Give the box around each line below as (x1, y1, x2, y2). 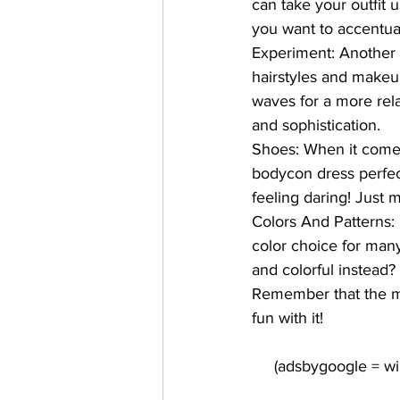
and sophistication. (252, 116, 380, 134)
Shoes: (252, 140, 299, 158)
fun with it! (252, 309, 323, 327)
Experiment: (252, 44, 335, 62)
